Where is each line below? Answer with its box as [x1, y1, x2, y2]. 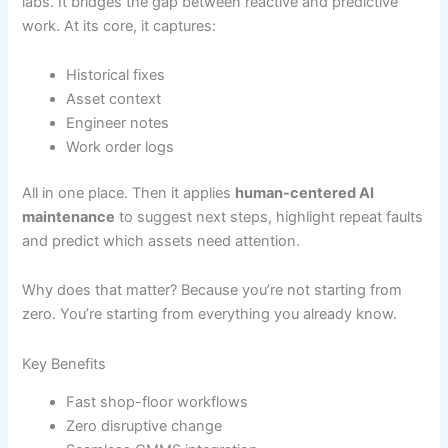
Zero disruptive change [66, 417, 223, 436]
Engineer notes [66, 114, 170, 133]
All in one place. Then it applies [22, 183, 236, 202]
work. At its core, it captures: [22, 16, 217, 35]
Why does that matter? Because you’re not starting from [22, 281, 403, 300]
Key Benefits [22, 354, 107, 373]
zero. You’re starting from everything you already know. [22, 305, 398, 324]
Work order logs [66, 138, 175, 157]
